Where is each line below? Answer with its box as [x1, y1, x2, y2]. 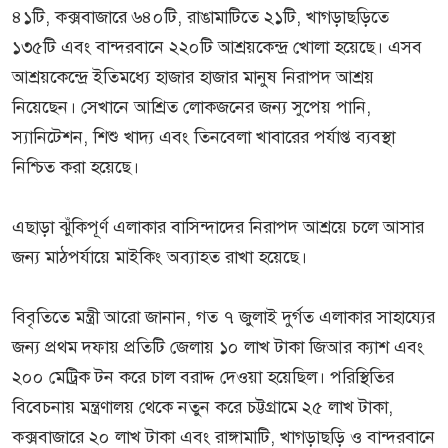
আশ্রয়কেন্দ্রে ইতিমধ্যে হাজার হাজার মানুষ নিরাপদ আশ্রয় [12, 65, 374, 90]
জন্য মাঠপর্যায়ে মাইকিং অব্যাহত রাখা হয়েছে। [12, 245, 307, 270]
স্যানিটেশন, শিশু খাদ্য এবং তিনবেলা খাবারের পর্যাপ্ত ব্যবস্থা [12, 125, 395, 150]
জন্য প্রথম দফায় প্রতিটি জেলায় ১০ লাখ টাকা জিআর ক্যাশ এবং [12, 335, 424, 360]
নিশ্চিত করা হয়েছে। [12, 155, 139, 180]
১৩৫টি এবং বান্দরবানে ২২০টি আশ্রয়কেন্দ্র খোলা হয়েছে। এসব [12, 35, 422, 60]
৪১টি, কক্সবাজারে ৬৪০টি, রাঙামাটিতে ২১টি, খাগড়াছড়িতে [12, 5, 389, 30]
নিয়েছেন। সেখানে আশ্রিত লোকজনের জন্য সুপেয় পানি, [12, 95, 371, 120]
